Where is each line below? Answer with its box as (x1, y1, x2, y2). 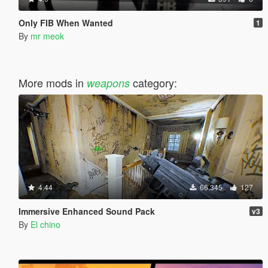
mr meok (30, 29, 64, 42)
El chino (30, 218, 60, 230)
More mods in (18, 74, 87, 90)
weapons (86, 75, 130, 90)
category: (129, 74, 177, 90)
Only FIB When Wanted (18, 16, 113, 29)
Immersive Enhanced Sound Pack (18, 205, 155, 217)
